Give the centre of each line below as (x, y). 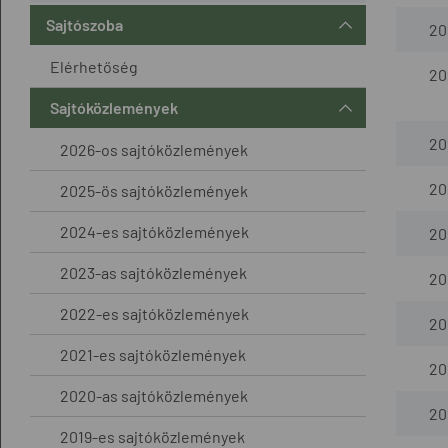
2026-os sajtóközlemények (154, 149)
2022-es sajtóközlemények (154, 313)
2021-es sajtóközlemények (153, 354)
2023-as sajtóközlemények (153, 272)
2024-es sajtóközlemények (154, 231)
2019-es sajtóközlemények (152, 436)
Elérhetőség (94, 66)
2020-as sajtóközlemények (154, 395)
